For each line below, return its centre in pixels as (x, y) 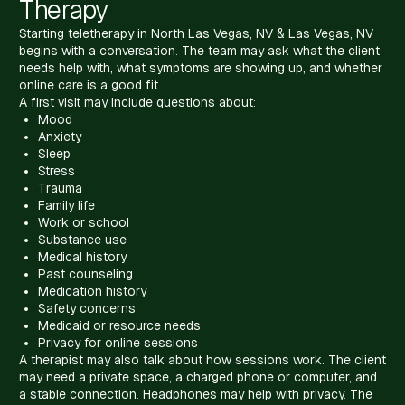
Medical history (82, 256)
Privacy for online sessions (118, 342)
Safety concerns (87, 308)
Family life (66, 205)
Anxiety (60, 136)
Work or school (84, 222)
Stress (57, 170)
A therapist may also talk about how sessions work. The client (202, 359)
